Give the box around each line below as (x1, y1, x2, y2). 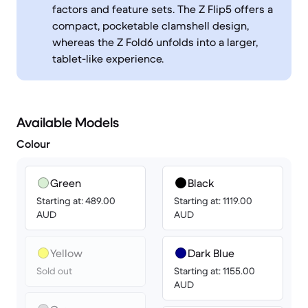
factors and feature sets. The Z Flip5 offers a (52, 2, 273, 16)
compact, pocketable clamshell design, (52, 19, 249, 32)
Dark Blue (188, 246, 234, 260)
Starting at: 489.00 (36, 195, 115, 207)
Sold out (36, 265, 72, 277)
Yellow (50, 246, 82, 260)
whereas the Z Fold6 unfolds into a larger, (52, 35, 258, 49)
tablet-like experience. (52, 52, 164, 65)
